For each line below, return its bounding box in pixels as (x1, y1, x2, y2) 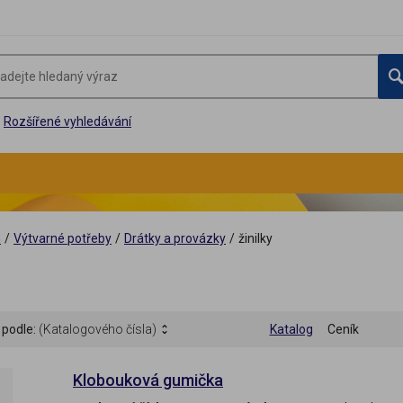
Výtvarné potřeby (13, 231, 112, 246)
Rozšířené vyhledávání (4, 114, 131, 129)
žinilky (238, 231, 273, 246)
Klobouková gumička (73, 371, 223, 390)
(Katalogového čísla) (39, 322, 157, 337)
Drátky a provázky (124, 231, 226, 246)
